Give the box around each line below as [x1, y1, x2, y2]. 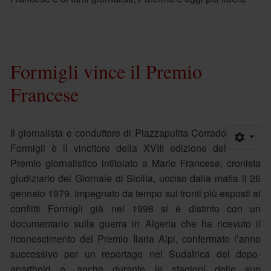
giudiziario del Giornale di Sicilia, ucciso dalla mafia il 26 [10, 171, 261, 185]
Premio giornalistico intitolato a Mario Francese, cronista [10, 155, 261, 170]
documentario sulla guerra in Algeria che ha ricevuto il [10, 216, 261, 230]
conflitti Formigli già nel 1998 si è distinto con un [10, 201, 261, 215]
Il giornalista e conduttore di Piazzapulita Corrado [10, 125, 227, 140]
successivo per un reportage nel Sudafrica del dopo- [10, 246, 261, 261]
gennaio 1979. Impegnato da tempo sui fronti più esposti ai [10, 186, 261, 200]
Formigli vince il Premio [10, 57, 202, 84]
